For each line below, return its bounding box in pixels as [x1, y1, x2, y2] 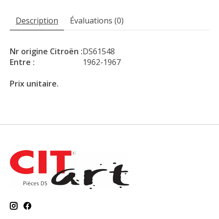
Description [16, 15, 58, 26]
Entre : [10, 57, 35, 68]
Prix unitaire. [10, 78, 59, 89]
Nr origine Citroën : [10, 46, 83, 57]
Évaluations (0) [70, 15, 124, 26]
